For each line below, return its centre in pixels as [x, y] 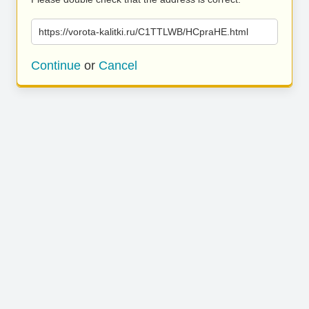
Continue [56, 66]
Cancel [118, 66]
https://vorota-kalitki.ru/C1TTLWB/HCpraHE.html [143, 32]
